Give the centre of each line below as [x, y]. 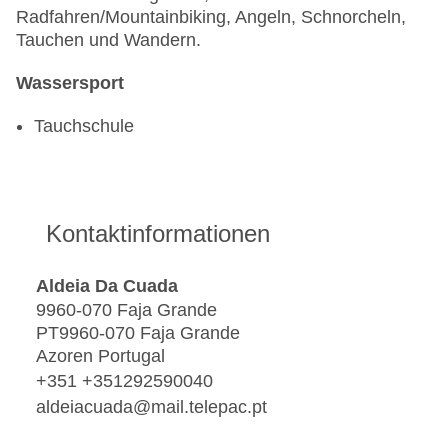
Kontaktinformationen [158, 234]
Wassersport [70, 83]
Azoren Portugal [100, 356]
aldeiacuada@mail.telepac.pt [151, 406]
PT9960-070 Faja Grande [138, 333]
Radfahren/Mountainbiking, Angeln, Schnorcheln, [211, 17]
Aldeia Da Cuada [107, 285]
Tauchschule [84, 126]
